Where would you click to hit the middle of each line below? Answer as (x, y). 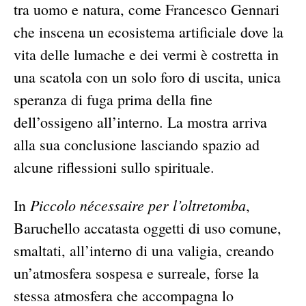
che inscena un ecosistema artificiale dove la (149, 32)
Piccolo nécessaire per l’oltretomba (138, 205)
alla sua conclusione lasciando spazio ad (137, 145)
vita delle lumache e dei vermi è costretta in (146, 55)
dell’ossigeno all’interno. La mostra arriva (140, 122)
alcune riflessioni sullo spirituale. (114, 167)
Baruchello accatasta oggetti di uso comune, (148, 228)
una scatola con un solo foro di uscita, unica (147, 77)
